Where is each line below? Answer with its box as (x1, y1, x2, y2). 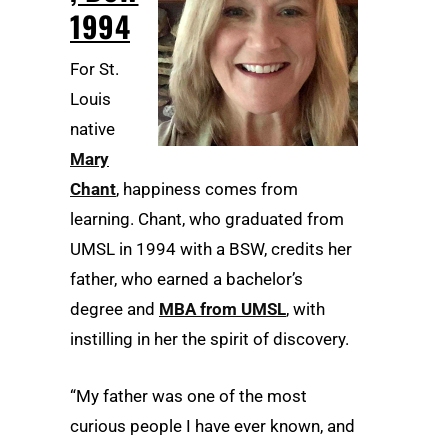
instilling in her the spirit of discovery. (70, 328, 349, 349)
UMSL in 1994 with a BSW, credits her (70, 238, 352, 259)
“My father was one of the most (70, 386, 307, 407)
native (70, 118, 115, 139)
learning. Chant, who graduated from (70, 208, 344, 229)
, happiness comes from (116, 178, 298, 199)
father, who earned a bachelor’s (70, 268, 303, 289)
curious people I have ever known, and (70, 416, 355, 437)
